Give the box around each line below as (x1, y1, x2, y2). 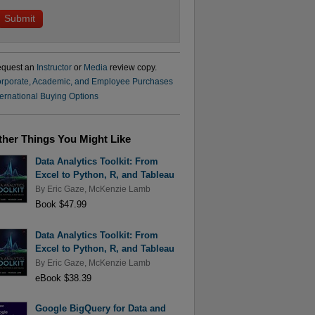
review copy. (107, 63, 157, 72)
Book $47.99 (34, 198, 86, 210)
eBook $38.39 (34, 272, 91, 283)
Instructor (36, 63, 72, 72)
